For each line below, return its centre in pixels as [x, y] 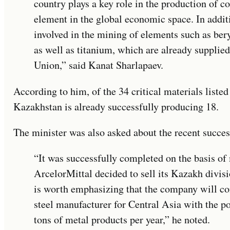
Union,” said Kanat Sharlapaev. [99, 65]
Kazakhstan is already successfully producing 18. [116, 106]
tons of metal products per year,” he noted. [122, 219]
